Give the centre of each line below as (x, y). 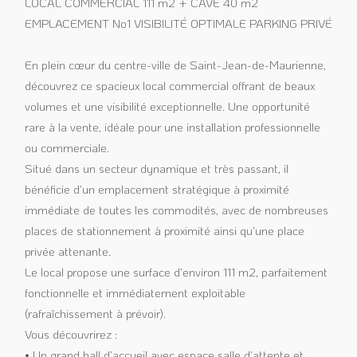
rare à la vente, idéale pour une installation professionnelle (172, 127)
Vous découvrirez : (71, 334)
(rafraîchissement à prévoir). (95, 314)
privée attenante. (67, 251)
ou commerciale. (67, 148)
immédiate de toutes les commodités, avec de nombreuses (176, 210)
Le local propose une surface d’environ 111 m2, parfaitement (176, 272)
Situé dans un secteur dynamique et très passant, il (156, 169)
